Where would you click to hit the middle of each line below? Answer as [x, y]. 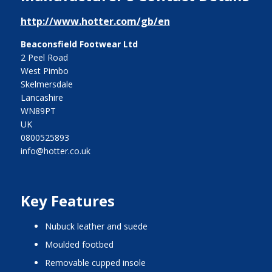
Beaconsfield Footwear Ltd [79, 44]
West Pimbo [44, 70]
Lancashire [42, 97]
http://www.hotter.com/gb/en [95, 21]
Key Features [67, 200]
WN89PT [38, 110]
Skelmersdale [46, 84]
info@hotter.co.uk [55, 151]
